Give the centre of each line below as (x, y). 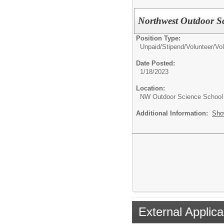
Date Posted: (155, 63)
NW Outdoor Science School (181, 96)
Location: (150, 88)
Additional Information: (174, 113)
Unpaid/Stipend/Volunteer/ (177, 46)
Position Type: (158, 38)
